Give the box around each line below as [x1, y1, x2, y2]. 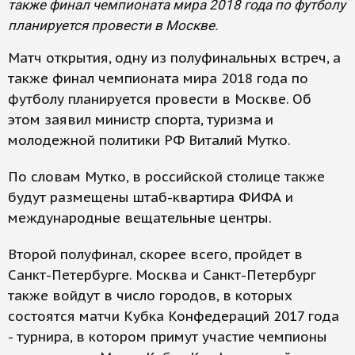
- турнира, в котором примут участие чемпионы [8, 328, 327, 345]
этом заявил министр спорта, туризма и [8, 111, 273, 128]
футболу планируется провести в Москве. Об [8, 90, 311, 108]
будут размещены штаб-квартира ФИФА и [8, 189, 293, 206]
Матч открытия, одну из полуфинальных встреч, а [8, 49, 341, 67]
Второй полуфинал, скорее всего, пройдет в [8, 246, 303, 263]
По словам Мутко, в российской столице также [8, 168, 325, 185]
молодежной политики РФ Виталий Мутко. [8, 132, 291, 149]
